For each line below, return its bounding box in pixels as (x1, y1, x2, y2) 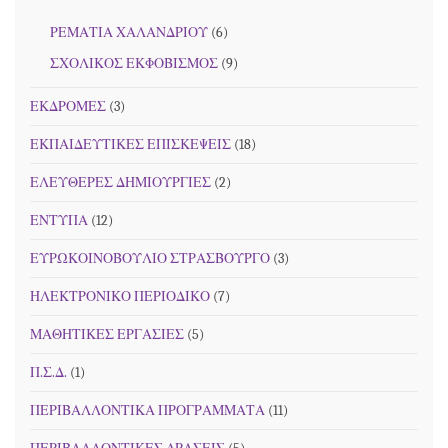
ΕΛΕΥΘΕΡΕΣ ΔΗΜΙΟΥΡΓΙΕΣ (30, 173, 211, 191)
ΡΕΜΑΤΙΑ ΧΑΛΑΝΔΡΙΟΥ (50, 23, 208, 41)
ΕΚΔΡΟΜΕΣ (30, 97, 106, 115)
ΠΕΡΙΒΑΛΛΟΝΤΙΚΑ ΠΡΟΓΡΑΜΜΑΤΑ (30, 401, 265, 419)
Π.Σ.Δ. (30, 363, 67, 381)
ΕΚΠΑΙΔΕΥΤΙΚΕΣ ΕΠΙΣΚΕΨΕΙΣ (30, 135, 231, 153)
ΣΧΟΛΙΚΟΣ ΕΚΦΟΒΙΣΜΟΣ (50, 54, 218, 72)
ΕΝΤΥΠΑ (30, 211, 88, 229)
